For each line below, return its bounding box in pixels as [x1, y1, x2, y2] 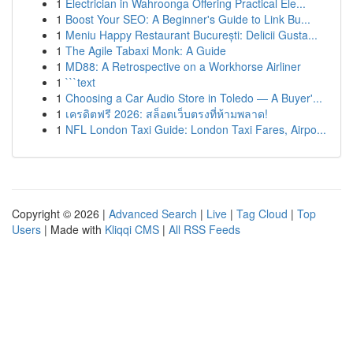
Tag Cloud [236, 206, 288, 221]
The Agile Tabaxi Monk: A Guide [65, 43, 226, 58]
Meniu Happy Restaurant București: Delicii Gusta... [65, 27, 318, 43]
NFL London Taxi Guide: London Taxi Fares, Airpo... [65, 121, 326, 137]
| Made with [41, 221, 105, 237]
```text [65, 74, 95, 90]
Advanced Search [109, 206, 197, 221]
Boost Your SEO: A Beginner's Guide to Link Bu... [65, 11, 310, 27]
